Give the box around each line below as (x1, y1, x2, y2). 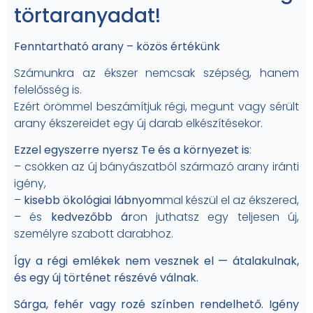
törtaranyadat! (14, 1, 161, 29)
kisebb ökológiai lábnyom (21, 192, 163, 209)
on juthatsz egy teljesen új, (132, 209, 300, 226)
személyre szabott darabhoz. (14, 226, 173, 242)
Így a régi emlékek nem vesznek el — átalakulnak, (14, 252, 299, 269)
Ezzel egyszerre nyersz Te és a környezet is (14, 142, 249, 159)
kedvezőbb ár (50, 209, 133, 226)
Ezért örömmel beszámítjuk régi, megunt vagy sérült (14, 99, 299, 115)
